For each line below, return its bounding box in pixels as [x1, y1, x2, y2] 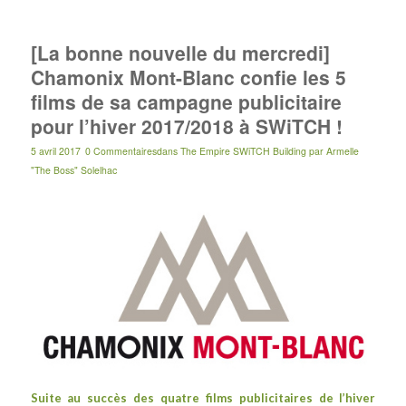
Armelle [325, 143, 359, 158]
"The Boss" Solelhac [30, 162, 117, 177]
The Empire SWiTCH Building [179, 143, 306, 158]
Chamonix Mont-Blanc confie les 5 [30, 63, 346, 91]
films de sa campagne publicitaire [30, 87, 342, 115]
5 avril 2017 [30, 143, 81, 158]
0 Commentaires [84, 143, 157, 158]
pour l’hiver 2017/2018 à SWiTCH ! [30, 111, 343, 140]
